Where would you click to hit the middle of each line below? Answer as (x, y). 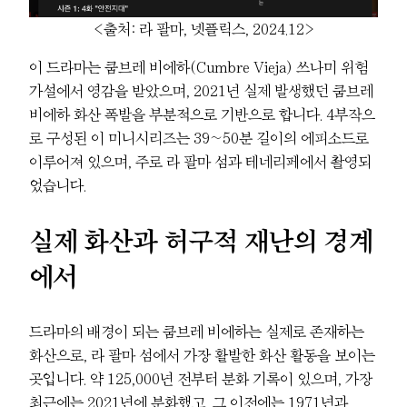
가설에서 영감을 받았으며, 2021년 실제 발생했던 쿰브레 (201, 91)
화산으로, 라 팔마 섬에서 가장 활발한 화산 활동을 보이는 (202, 355)
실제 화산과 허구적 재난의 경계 (201, 241)
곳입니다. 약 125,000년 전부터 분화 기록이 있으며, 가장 (201, 378)
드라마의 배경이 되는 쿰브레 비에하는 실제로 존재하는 (197, 331)
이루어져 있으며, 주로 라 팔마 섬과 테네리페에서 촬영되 (200, 162)
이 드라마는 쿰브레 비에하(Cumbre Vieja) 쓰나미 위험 (199, 68)
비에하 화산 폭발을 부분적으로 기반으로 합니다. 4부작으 (202, 115)
